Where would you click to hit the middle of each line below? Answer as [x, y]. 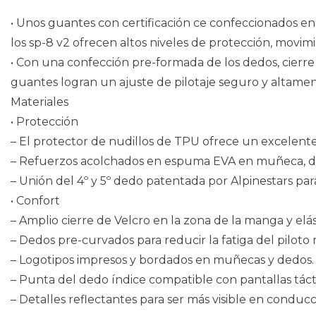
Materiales [39, 102]
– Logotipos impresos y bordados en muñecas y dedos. [162, 260]
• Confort [35, 201]
